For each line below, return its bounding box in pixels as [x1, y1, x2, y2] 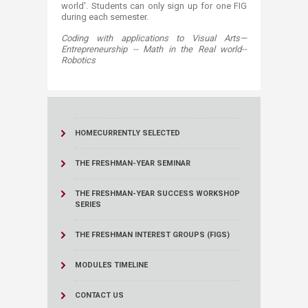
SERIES [75, 200, 101, 210]
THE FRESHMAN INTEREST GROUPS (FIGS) [75, 230, 230, 240]
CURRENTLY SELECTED [97, 129, 180, 138]
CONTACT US [75, 291, 124, 300]
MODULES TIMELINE [75, 261, 148, 270]
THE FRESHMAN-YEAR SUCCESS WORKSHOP [75, 189, 240, 199]
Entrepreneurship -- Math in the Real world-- [61, 44, 247, 55]
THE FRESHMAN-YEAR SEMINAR [75, 159, 190, 168]
